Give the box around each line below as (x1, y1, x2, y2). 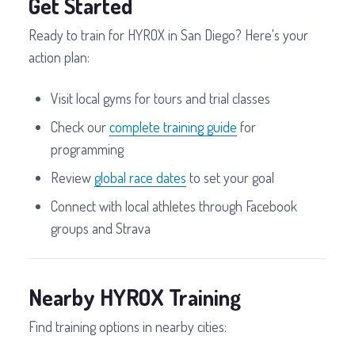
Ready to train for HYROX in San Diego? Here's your (29, 26, 308, 44)
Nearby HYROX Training (29, 283, 241, 312)
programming (51, 140, 124, 158)
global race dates (94, 169, 186, 187)
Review (51, 169, 94, 187)
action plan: (29, 48, 90, 67)
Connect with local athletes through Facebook (51, 197, 297, 216)
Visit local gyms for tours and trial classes (51, 90, 270, 108)
